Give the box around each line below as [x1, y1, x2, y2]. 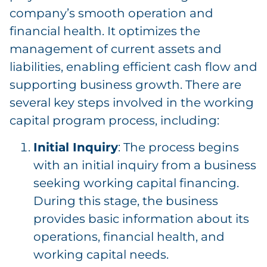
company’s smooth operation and [10, 6, 213, 21]
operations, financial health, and [33, 229, 225, 244]
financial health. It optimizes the [10, 24, 200, 39]
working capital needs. [33, 247, 169, 262]
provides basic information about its [33, 211, 249, 226]
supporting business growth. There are [10, 77, 241, 92]
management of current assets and [10, 42, 222, 57]
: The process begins [118, 139, 239, 154]
